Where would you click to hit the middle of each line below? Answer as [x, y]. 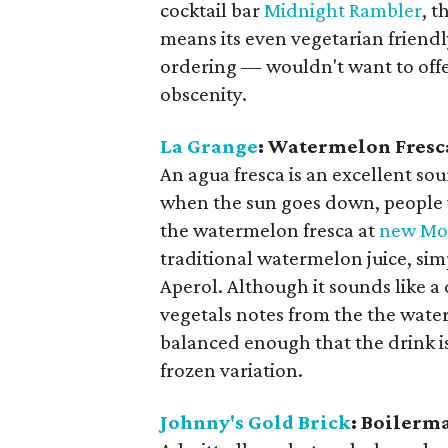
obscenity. [204, 94]
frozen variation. [232, 370]
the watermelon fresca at [270, 230]
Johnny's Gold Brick [256, 422]
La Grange [209, 146]
